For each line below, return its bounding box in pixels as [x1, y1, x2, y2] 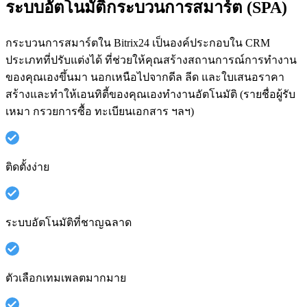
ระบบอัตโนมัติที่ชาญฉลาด [5, 216, 132, 228]
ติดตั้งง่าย [5, 160, 49, 173]
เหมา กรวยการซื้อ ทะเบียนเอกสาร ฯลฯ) [5, 105, 194, 117]
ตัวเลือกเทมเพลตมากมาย [5, 271, 126, 284]
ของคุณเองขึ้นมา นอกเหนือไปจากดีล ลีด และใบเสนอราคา [5, 71, 284, 83]
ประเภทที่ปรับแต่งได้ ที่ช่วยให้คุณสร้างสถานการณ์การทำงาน [5, 53, 297, 66]
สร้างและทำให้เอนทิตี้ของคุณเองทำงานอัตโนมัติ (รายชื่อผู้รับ [5, 88, 295, 100]
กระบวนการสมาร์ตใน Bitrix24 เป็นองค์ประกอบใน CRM [5, 36, 270, 49]
